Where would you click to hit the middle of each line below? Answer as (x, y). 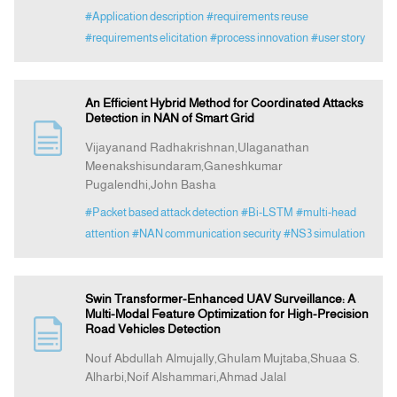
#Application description (144, 17)
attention (107, 234)
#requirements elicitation (146, 38)
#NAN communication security (206, 234)
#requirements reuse (257, 17)
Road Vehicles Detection (152, 329)
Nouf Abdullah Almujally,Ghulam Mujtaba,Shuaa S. (222, 358)
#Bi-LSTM (267, 213)
